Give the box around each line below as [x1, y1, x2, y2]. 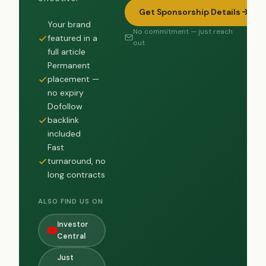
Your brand [47, 19, 91, 30]
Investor [56, 219, 88, 229]
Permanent [47, 60, 90, 71]
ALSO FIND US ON [38, 197, 103, 207]
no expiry [47, 87, 84, 99]
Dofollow [47, 101, 83, 112]
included [47, 128, 81, 140]
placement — [47, 74, 99, 85]
